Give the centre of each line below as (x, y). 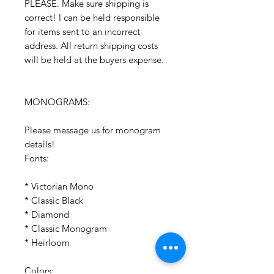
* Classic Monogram (66, 229)
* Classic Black (54, 201)
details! (40, 144)
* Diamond (47, 215)
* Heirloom (47, 243)
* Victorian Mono (59, 187)
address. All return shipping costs (91, 46)
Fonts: (37, 158)
